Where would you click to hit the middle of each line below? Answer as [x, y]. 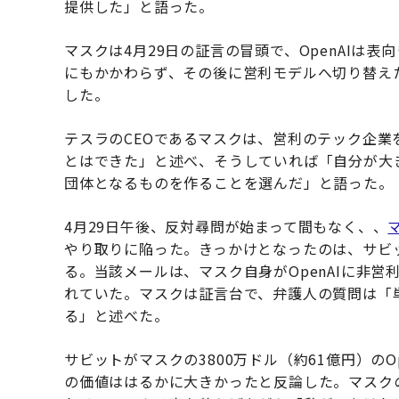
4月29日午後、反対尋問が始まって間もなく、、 [226, 226]
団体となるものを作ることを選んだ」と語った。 [229, 182]
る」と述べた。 [117, 315]
